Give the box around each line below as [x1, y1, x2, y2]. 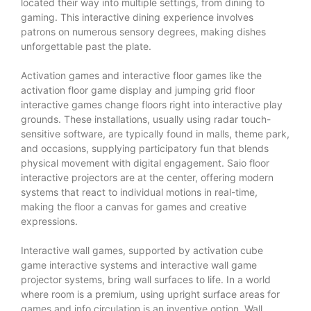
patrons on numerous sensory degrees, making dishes [21, 25, 266, 37]
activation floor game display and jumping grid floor [21, 83, 255, 96]
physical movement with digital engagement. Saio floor [21, 156, 269, 169]
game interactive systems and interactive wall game [21, 258, 257, 271]
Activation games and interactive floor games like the [21, 69, 262, 81]
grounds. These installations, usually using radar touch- [21, 112, 271, 125]
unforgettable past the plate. [21, 40, 151, 52]
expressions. [21, 215, 78, 227]
